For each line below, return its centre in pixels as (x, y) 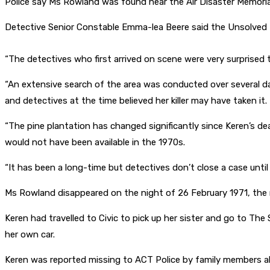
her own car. (30, 235)
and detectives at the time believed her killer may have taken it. (136, 101)
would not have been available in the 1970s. (95, 143)
